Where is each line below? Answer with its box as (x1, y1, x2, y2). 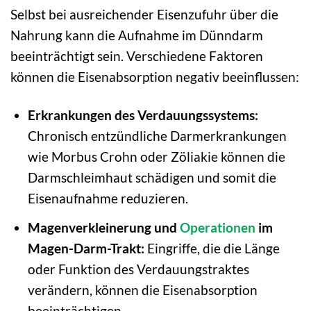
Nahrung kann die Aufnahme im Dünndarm (10, 27, 263, 44)
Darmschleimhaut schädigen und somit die (27, 169, 276, 186)
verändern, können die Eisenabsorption (27, 281, 258, 298)
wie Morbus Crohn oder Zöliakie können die (27, 149, 285, 165)
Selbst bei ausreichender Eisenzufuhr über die (10, 6, 278, 23)
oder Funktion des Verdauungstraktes (27, 260, 249, 277)
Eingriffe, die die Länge (144, 239, 280, 256)
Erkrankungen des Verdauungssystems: (27, 107, 258, 124)
